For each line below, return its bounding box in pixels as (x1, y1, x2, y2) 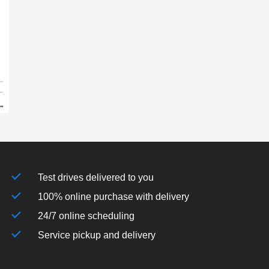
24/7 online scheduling (38, 210, 135, 221)
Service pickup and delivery (38, 229, 156, 240)
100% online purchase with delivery (38, 191, 190, 202)
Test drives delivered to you (38, 172, 154, 183)
